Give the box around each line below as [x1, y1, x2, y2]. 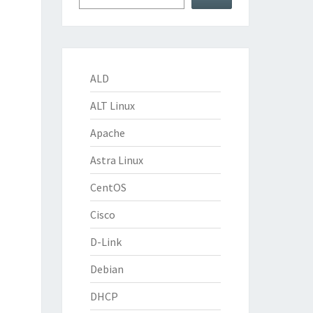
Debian [89, 262, 124, 276]
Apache [89, 126, 125, 140]
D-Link [89, 235, 122, 249]
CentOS [89, 180, 126, 194]
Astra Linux [89, 153, 143, 167]
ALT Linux [89, 99, 135, 112]
